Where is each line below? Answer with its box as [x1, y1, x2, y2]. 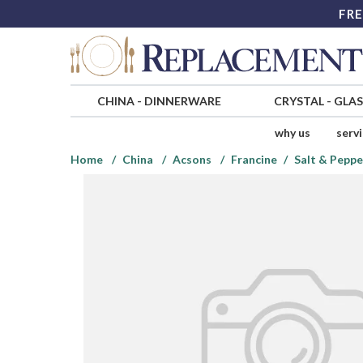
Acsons [173, 152, 211, 167]
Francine [231, 152, 277, 167]
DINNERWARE [143, 94, 221, 109]
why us [274, 126, 310, 140]
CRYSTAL [273, 94, 324, 109]
